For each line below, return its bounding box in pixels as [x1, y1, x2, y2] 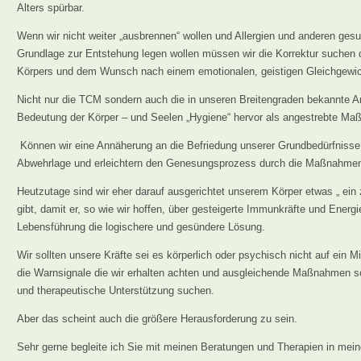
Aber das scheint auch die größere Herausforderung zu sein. [17, 313, 297, 325]
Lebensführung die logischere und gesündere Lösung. [17, 221, 265, 233]
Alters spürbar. [17, 2, 88, 14]
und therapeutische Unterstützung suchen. [17, 284, 214, 297]
